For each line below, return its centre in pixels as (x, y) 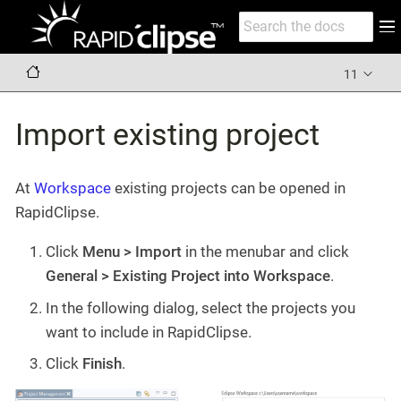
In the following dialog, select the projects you (200, 307)
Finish (102, 363)
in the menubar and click (265, 252)
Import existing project (167, 134)
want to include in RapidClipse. (149, 332)
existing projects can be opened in (228, 188)
